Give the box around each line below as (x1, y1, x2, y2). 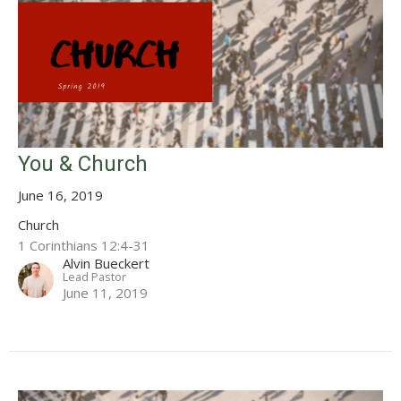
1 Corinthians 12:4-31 (18, 236, 149, 255)
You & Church (18, 151, 148, 177)
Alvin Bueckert (63, 254, 149, 273)
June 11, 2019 (63, 284, 148, 303)
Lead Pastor (63, 269, 126, 286)
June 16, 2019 (18, 186, 103, 205)
